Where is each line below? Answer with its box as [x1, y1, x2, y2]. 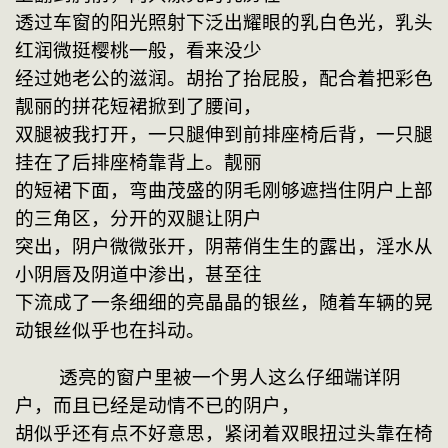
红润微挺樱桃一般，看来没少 [15, 40, 262, 62]
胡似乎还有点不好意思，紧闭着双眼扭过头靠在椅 [15, 422, 433, 444]
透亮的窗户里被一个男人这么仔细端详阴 [15, 366, 59, 388]
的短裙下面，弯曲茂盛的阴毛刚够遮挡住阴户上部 [15, 180, 433, 202]
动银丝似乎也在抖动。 [15, 320, 205, 342]
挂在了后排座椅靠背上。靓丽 [15, 152, 262, 174]
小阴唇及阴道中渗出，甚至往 [15, 264, 262, 286]
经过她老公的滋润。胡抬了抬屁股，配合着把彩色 [15, 68, 433, 90]
